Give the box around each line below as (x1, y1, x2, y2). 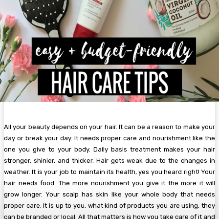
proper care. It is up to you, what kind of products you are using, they (4, 202, 215, 210)
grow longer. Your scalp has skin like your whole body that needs (4, 191, 215, 198)
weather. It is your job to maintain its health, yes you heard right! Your (4, 168, 215, 176)
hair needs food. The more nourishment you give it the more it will (4, 179, 215, 187)
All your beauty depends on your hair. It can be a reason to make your (4, 123, 215, 131)
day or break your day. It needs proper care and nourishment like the (4, 134, 215, 142)
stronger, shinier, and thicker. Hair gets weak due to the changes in (4, 157, 215, 165)
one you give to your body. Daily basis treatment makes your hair (4, 146, 215, 153)
